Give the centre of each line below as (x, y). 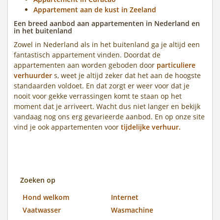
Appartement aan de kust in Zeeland (95, 9)
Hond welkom (46, 197)
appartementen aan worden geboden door (85, 65)
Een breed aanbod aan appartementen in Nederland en (107, 23)
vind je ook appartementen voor (67, 127)
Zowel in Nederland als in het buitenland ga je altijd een (107, 44)
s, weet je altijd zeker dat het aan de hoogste (126, 75)
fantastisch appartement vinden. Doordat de (87, 55)
